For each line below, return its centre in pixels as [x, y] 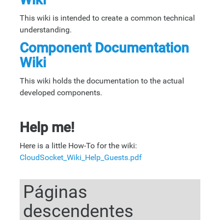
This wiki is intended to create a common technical [107, 18]
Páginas [55, 192]
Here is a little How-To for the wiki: [78, 146]
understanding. [46, 30]
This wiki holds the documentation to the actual [102, 81]
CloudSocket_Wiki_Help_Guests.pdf [81, 158]
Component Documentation [104, 48]
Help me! [47, 128]
